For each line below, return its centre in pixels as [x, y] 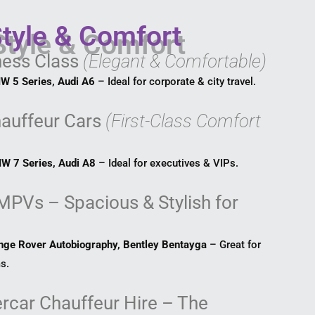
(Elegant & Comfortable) [174, 62]
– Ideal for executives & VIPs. [167, 163]
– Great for [234, 245]
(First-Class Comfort [183, 121]
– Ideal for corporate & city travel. [176, 82]
